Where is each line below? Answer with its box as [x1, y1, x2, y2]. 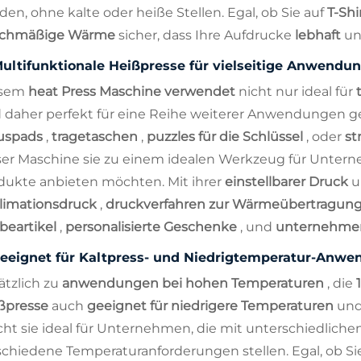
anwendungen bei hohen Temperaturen [62, 275, 327, 291]
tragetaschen [52, 128, 141, 144]
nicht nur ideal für [239, 83, 356, 99]
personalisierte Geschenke [65, 218, 240, 234]
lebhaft [295, 27, 344, 43]
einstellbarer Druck [225, 173, 351, 189]
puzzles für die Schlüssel [147, 128, 306, 144]
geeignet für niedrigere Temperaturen [87, 297, 337, 313]
